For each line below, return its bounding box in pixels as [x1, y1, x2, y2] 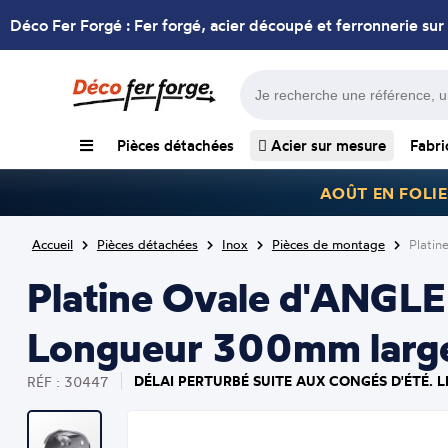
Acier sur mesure [267, 136, 386, 155]
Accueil [31, 236, 73, 252]
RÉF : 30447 [26, 372, 109, 390]
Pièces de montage [271, 236, 385, 252]
